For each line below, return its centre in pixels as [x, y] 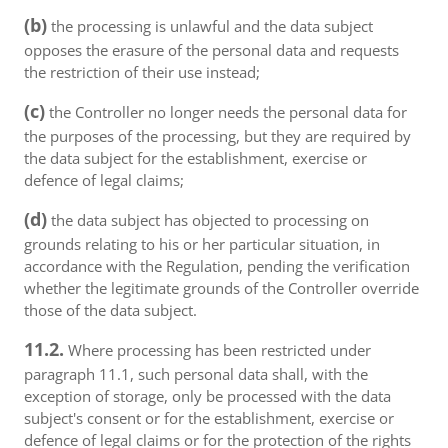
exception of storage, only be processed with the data [207, 396]
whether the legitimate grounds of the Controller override [221, 288]
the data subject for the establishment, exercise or [195, 158]
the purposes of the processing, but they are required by [217, 136]
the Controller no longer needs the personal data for [226, 112]
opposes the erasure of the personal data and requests [211, 50]
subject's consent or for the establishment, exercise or [209, 418]
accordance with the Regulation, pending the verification [217, 266]
